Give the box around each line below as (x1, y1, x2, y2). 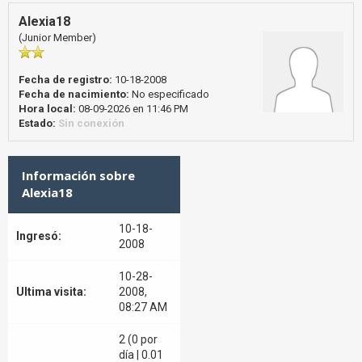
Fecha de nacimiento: (19, 88, 129, 100)
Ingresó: (16, 229, 61, 242)
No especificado (129, 88, 212, 100)
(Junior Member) (19, 32, 96, 44)
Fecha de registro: (19, 74, 112, 86)
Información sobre (22, 167, 135, 183)
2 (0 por (119, 333, 158, 346)
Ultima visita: (16, 285, 86, 298)
